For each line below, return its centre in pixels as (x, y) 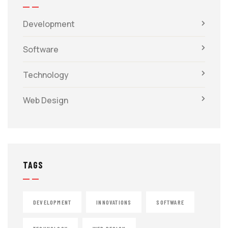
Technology (46, 75)
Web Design (46, 100)
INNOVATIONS (114, 202)
